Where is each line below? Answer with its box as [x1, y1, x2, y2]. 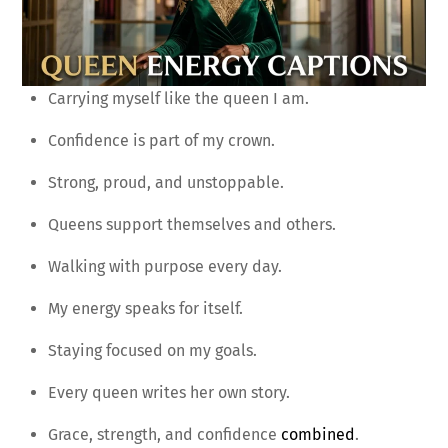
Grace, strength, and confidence [48, 425, 281, 445]
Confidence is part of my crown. [48, 131, 275, 151]
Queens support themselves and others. [48, 215, 336, 235]
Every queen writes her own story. [48, 383, 290, 403]
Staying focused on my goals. [48, 341, 257, 361]
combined [281, 425, 355, 445]
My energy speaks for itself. [48, 299, 243, 319]
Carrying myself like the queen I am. [48, 89, 309, 109]
